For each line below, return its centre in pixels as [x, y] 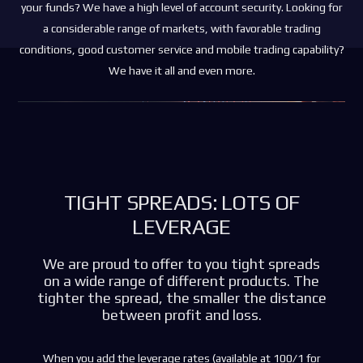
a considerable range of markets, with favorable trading [181, 28]
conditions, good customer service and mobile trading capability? [181, 49]
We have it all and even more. [181, 70]
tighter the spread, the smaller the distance [181, 298]
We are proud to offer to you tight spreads [181, 264]
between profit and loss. [181, 315]
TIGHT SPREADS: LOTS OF [181, 203]
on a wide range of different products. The [181, 281]
